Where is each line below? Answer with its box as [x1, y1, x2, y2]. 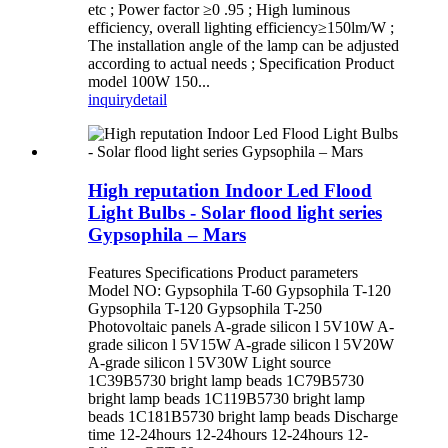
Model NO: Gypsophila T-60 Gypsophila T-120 [88, 282, 391, 300]
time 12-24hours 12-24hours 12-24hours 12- [88, 426, 368, 444]
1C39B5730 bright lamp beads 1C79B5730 [88, 372, 364, 390]
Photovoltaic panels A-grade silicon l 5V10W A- [88, 318, 394, 336]
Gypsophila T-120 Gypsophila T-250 [88, 300, 322, 318]
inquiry [88, 90, 133, 108]
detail [133, 90, 167, 108]
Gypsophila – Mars [88, 223, 246, 245]
